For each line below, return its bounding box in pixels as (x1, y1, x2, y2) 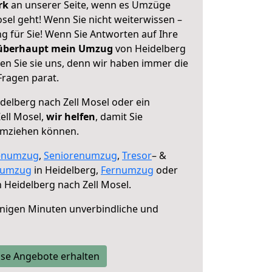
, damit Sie (95, 110, 143, 123)
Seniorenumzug (44, 149, 117, 162)
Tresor (122, 149, 152, 162)
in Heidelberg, (32, 163, 101, 177)
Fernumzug (101, 163, 154, 177)
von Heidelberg (113, 42, 186, 55)
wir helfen (46, 110, 95, 123)
